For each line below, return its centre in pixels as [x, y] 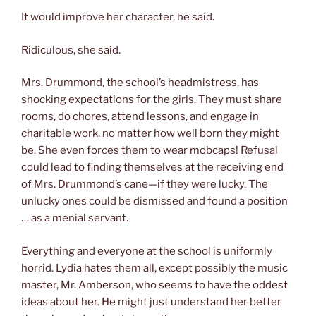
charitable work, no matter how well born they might [150, 134]
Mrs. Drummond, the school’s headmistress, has [140, 83]
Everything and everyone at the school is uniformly [147, 251]
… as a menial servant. [75, 218]
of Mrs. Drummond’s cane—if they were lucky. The [145, 184]
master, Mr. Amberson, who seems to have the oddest [154, 285]
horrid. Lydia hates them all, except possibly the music [154, 268]
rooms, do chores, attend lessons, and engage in [140, 117]
